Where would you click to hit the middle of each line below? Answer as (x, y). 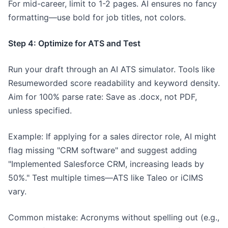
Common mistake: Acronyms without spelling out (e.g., (114, 217)
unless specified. (40, 110)
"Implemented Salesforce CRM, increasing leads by (106, 164)
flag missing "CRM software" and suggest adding (103, 150)
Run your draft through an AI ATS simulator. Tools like (111, 69)
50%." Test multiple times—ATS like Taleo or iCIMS (106, 178)
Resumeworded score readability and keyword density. (114, 83)
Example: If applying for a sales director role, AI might (112, 136)
